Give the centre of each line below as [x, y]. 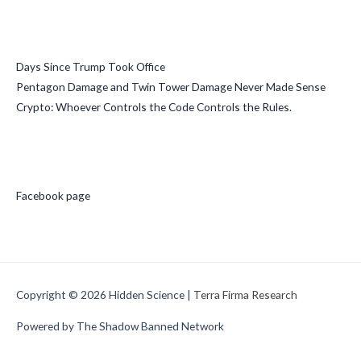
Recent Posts [62, 29]
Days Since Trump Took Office [91, 66]
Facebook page [53, 196]
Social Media [60, 158]
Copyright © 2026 [62, 295]
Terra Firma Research [245, 295]
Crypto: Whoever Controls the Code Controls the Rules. [154, 106]
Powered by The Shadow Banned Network [120, 326]
